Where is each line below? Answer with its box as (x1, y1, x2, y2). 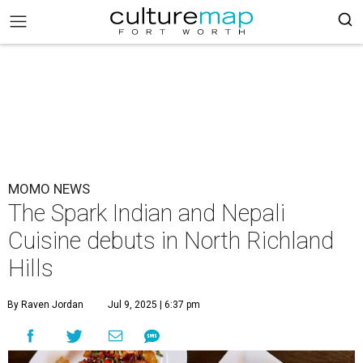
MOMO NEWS (8, 181, 90, 197)
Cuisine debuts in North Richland (8, 227, 334, 254)
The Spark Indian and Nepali (8, 199, 285, 227)
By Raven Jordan (7, 299, 83, 310)
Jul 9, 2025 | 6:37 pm (108, 299, 200, 310)
